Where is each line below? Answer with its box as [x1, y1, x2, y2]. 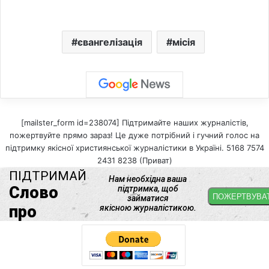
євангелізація [77, 35, 142, 48]
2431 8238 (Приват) [97, 155, 172, 165]
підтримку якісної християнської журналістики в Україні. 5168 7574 [5, 142, 264, 153]
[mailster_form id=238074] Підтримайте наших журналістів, [20, 117, 249, 127]
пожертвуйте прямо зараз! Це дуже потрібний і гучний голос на [10, 130, 259, 140]
